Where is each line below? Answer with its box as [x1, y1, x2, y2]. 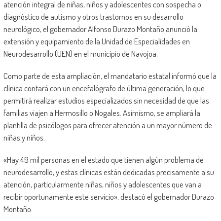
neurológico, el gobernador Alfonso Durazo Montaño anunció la [3, 24, 197, 35]
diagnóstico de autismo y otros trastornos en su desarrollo [3, 11, 184, 22]
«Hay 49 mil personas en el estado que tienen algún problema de [3, 154, 204, 165]
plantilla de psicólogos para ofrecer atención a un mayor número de [3, 120, 212, 131]
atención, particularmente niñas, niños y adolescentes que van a [3, 179, 202, 190]
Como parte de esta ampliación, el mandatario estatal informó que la [3, 71, 217, 81]
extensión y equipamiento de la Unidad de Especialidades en [3, 36, 190, 47]
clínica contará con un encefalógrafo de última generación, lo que [3, 83, 205, 94]
